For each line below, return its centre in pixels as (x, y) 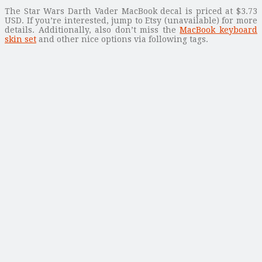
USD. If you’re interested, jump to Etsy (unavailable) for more (131, 20)
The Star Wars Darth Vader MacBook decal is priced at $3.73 (131, 11)
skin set (20, 39)
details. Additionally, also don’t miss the (92, 30)
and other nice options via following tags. (122, 39)
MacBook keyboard (219, 30)
